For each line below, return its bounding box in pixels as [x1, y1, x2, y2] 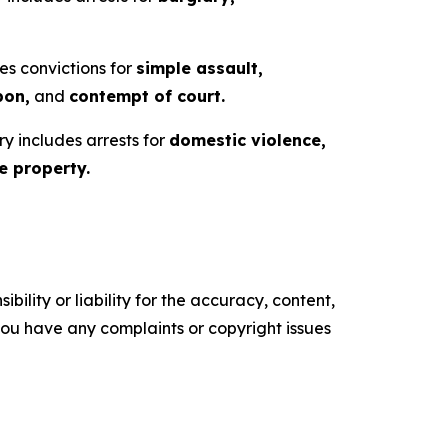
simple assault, [136, 58, 263, 78]
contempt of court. [69, 86, 225, 106]
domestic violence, [169, 130, 326, 150]
